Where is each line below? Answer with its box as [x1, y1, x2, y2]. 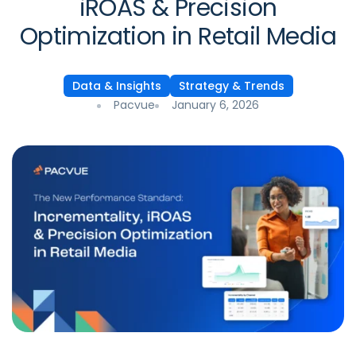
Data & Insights [72, 78, 161, 94]
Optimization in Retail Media [19, 20, 337, 53]
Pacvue [114, 97, 155, 113]
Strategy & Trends [178, 78, 284, 94]
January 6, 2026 [172, 97, 259, 113]
